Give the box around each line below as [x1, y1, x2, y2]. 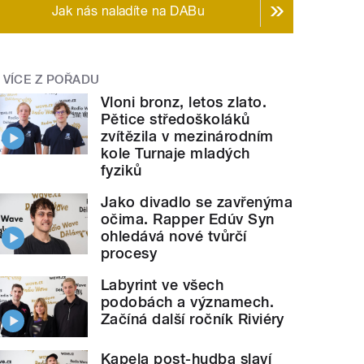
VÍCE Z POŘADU [2, 71, 100, 87]
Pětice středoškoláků [101, 110, 250, 128]
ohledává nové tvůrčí [101, 227, 247, 245]
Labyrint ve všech [101, 276, 224, 294]
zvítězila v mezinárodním [101, 128, 274, 145]
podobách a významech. [101, 293, 275, 311]
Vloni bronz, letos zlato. [101, 93, 267, 111]
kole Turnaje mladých [101, 145, 250, 162]
